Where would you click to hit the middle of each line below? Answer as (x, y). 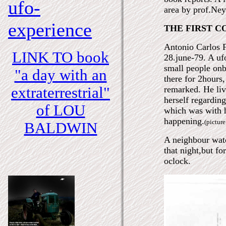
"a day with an (61, 75)
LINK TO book (61, 57)
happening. (184, 121)
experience (50, 30)
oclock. (177, 161)
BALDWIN (61, 128)
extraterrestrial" (61, 93)
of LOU (61, 110)
